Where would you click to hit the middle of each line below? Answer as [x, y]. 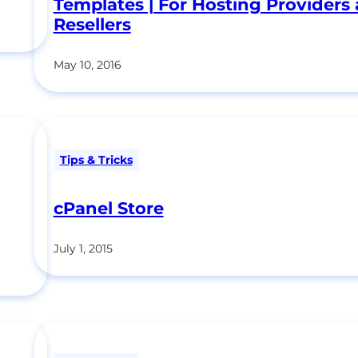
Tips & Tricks [96, 160]
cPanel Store [108, 208]
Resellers [92, 25]
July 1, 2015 [83, 248]
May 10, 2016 [87, 65]
